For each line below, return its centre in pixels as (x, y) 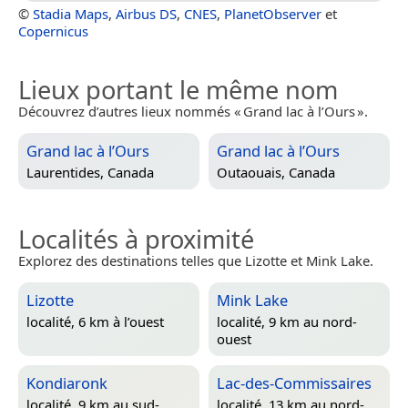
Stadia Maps (71, 14)
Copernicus (53, 31)
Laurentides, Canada (90, 172)
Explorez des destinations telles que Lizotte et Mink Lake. (196, 261)
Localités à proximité (136, 240)
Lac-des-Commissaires (294, 383)
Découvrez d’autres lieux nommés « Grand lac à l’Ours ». (193, 112)
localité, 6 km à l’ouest (95, 321)
